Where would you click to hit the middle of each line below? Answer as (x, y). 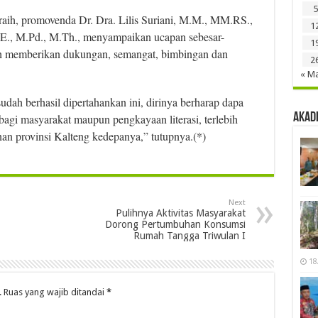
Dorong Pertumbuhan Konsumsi (175, 224)
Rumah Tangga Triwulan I (189, 235)
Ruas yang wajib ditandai (55, 292)
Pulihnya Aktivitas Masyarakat (180, 213)
